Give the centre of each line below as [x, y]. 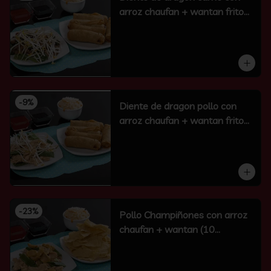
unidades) [140, 244]
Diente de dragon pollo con [178, 106]
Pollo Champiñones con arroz [183, 215]
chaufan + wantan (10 [167, 229]
